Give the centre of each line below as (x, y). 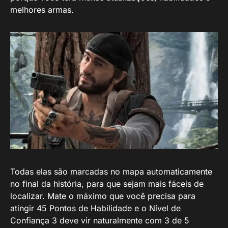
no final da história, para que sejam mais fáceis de (107, 183)
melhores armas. (42, 10)
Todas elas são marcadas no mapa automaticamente (111, 171)
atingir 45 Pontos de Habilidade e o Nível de (95, 208)
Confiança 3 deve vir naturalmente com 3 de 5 (100, 220)
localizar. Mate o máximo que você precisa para (103, 196)
